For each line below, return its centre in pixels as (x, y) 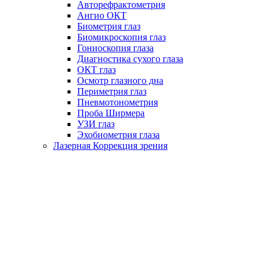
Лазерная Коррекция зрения (110, 145)
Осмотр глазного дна (120, 80)
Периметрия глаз (112, 91)
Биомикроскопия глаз (121, 37)
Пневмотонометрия (118, 102)
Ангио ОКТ (102, 15)
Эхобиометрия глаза (118, 134)
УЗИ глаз (96, 124)
